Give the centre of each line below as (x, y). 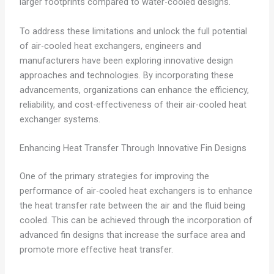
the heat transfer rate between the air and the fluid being (132, 205)
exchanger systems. (60, 119)
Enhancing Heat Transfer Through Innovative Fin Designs (133, 148)
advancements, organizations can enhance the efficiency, (134, 90)
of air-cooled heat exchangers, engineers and (110, 46)
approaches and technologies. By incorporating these (126, 75)
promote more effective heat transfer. (96, 249)
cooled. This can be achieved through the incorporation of (136, 220)
